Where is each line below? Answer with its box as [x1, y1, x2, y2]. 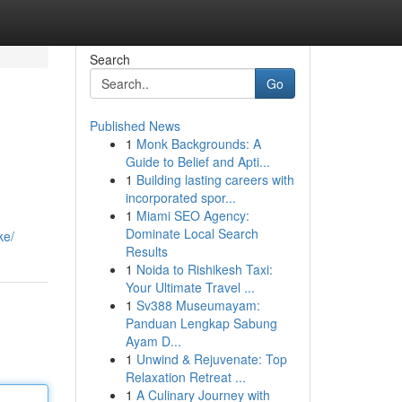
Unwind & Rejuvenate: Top [135, 350, 287, 368]
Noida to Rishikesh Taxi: [135, 260, 273, 278]
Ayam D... [125, 332, 181, 350]
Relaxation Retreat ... [125, 368, 246, 386]
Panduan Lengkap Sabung [125, 314, 277, 332]
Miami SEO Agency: [135, 206, 249, 224]
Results [125, 242, 168, 260]
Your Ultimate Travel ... [125, 278, 255, 296]
